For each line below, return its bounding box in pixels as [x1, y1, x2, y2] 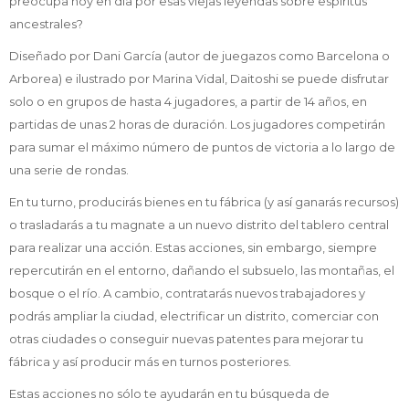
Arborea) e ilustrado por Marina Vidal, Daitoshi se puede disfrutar [9, 70, 389, 86]
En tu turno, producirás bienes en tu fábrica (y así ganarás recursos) [9, 194, 399, 209]
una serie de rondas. [9, 162, 129, 177]
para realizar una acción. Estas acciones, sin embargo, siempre [9, 239, 377, 255]
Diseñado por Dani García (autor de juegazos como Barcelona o [9, 47, 390, 63]
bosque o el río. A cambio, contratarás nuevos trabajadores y [9, 285, 365, 300]
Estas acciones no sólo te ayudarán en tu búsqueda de [9, 385, 330, 401]
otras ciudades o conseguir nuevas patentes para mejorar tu [9, 330, 363, 346]
